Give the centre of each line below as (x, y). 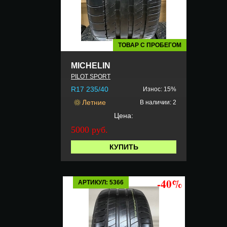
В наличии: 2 (158, 102)
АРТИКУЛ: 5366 (101, 182)
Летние (94, 102)
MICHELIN (91, 65)
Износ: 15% (160, 89)
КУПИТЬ (124, 147)
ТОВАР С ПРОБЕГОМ (150, 45)
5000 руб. (89, 129)
